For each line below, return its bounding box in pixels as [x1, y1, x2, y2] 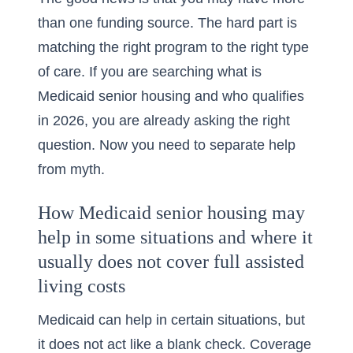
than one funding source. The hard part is [38, 15, 297, 31]
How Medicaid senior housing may [38, 203, 305, 223]
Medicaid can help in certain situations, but [38, 312, 305, 328]
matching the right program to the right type [38, 39, 309, 55]
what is [217, 64, 262, 80]
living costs [38, 276, 125, 296]
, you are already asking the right [84, 113, 290, 128]
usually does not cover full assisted [38, 251, 304, 272]
